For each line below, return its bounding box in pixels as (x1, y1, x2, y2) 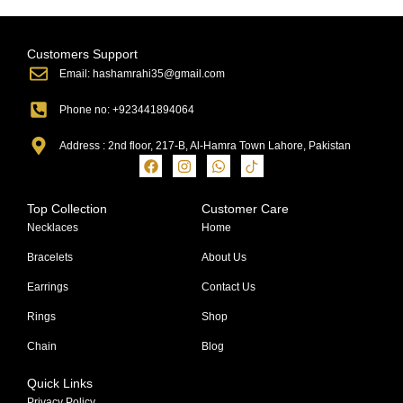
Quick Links (27, 375, 93, 390)
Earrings (27, 280, 68, 293)
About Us (201, 250, 246, 264)
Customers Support (27, 46, 138, 61)
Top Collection (27, 201, 107, 216)
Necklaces (27, 220, 78, 234)
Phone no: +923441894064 (59, 103, 194, 116)
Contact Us (201, 280, 255, 293)
